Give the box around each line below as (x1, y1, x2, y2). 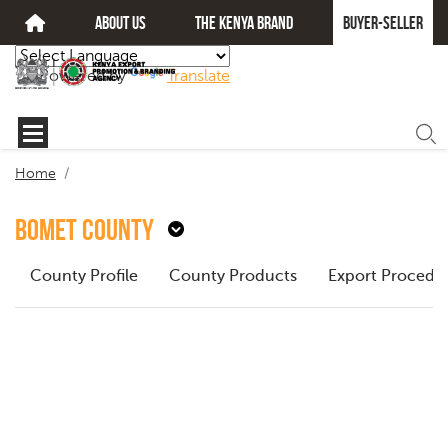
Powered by (39, 67, 130, 85)
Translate (167, 67, 230, 85)
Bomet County (15, 213, 154, 246)
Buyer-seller (342, 12, 423, 33)
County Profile (30, 267, 138, 285)
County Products (169, 267, 297, 285)
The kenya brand (195, 12, 294, 33)
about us (94, 12, 146, 33)
